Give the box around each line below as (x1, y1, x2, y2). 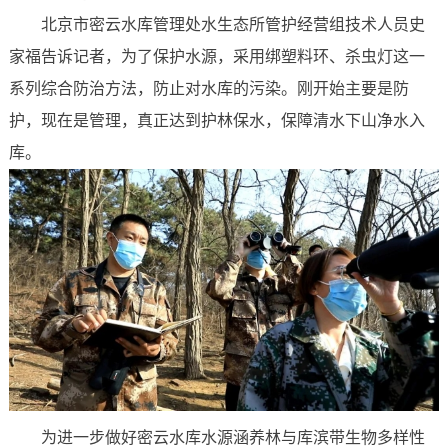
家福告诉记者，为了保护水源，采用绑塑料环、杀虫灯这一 (8, 47, 425, 65)
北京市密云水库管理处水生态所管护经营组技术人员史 (40, 15, 425, 33)
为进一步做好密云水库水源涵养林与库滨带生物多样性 (40, 428, 425, 446)
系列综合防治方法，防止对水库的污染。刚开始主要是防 (8, 79, 409, 97)
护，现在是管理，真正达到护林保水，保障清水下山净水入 (8, 111, 425, 129)
